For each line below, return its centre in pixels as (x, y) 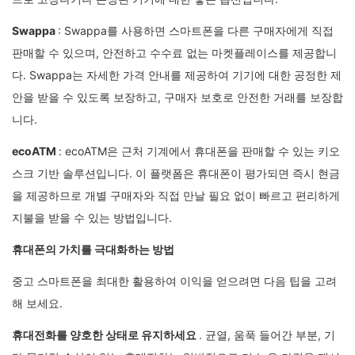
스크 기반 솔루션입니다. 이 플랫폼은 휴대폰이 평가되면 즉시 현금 (176, 173)
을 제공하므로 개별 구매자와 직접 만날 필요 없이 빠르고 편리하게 (176, 195)
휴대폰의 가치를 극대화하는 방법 (93, 249)
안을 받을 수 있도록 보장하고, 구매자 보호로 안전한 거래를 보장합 (177, 97)
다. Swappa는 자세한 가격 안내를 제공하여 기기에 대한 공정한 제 (177, 74)
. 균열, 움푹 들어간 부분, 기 (267, 334)
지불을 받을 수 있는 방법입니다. (92, 217)
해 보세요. (37, 303)
